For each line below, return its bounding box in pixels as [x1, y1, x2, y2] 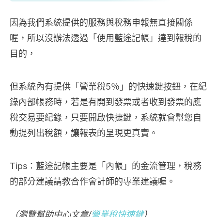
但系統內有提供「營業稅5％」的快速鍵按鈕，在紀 [10, 81, 207, 92]
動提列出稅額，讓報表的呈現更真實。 [10, 128, 158, 139]
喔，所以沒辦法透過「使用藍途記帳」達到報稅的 [10, 33, 201, 44]
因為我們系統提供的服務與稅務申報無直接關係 [10, 17, 193, 28]
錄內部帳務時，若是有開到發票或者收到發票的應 [10, 97, 201, 108]
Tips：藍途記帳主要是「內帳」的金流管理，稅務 [10, 161, 201, 171]
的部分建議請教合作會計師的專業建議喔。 [10, 176, 175, 187]
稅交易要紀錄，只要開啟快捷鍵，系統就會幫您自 [10, 112, 201, 123]
